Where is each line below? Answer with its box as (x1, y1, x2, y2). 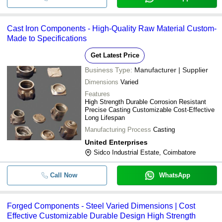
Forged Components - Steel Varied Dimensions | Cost (7, 202, 195, 210)
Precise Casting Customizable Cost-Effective (85, 106, 215, 113)
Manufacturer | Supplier (134, 66, 208, 74)
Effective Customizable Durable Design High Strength (7, 212, 196, 220)
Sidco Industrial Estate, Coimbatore (94, 149, 196, 156)
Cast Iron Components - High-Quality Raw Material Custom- (7, 24, 217, 33)
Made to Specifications (7, 34, 87, 43)
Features (85, 90, 110, 98)
